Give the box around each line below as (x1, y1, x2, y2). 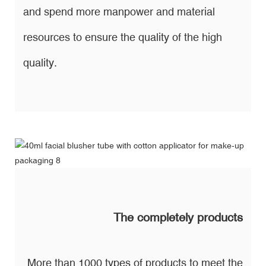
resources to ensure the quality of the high (23, 30, 222, 43)
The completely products (113, 210, 243, 224)
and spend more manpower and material (23, 5, 215, 18)
